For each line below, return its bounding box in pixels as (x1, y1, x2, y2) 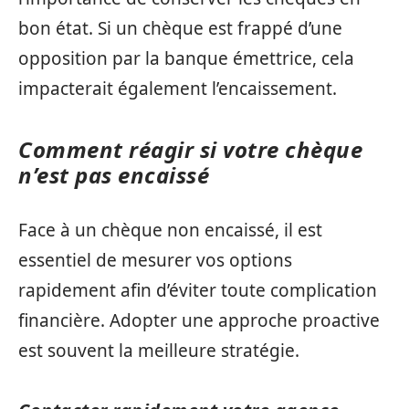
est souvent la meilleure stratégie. (18, 339, 299, 362)
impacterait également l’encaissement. (18, 76, 337, 100)
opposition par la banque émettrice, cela (18, 46, 354, 70)
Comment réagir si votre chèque (18, 133, 362, 164)
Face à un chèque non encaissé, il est (18, 218, 322, 242)
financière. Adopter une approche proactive (18, 309, 380, 332)
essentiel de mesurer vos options (18, 248, 292, 272)
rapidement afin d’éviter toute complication (18, 278, 377, 302)
